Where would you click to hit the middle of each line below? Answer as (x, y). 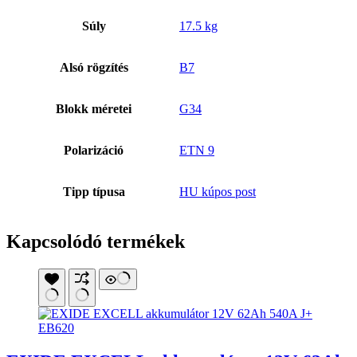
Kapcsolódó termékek (96, 242)
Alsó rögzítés (94, 68)
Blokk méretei (94, 109)
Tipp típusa (94, 192)
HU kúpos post (218, 192)
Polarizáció (94, 151)
